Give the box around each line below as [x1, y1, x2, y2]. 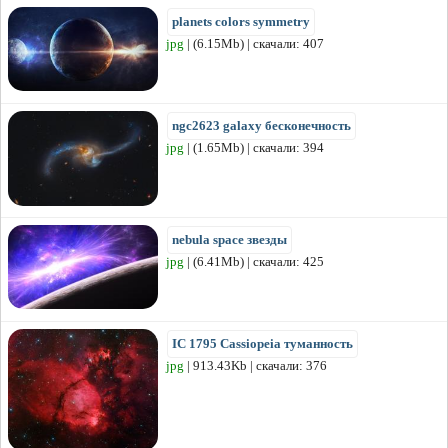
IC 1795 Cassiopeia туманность [172, 335, 353, 351]
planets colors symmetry [172, 13, 310, 29]
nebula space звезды [172, 231, 287, 247]
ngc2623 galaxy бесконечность [172, 117, 351, 133]
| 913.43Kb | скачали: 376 [184, 357, 327, 373]
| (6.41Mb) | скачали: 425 [184, 253, 324, 269]
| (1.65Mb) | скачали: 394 [184, 139, 324, 155]
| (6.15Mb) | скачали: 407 [184, 35, 324, 51]
